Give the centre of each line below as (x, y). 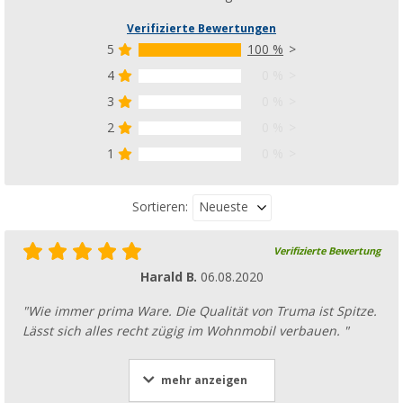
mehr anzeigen (204, 380)
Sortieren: (160, 207)
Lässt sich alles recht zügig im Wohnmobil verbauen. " (186, 331)
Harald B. (170, 277)
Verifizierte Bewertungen (201, 28)
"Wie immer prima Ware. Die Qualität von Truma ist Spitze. (200, 311)
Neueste (223, 206)
